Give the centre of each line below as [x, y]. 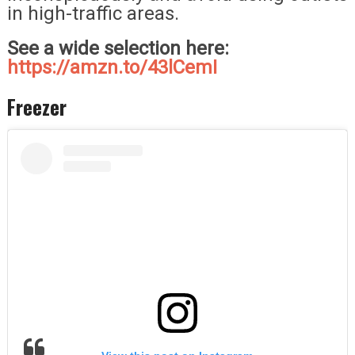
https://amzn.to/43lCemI [112, 67]
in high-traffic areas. [93, 13]
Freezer [36, 106]
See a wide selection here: [118, 48]
